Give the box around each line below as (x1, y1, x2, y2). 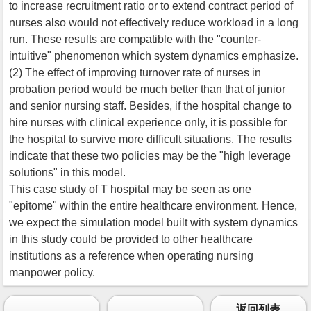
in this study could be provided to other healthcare (9, 233, 253, 245)
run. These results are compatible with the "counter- (9, 33, 261, 45)
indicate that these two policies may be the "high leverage (9, 149, 291, 162)
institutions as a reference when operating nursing (9, 249, 253, 262)
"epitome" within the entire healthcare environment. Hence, (9, 199, 297, 212)
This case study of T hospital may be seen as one (9, 183, 251, 195)
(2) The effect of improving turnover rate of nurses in (9, 66, 261, 78)
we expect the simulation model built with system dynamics (9, 216, 298, 228)
